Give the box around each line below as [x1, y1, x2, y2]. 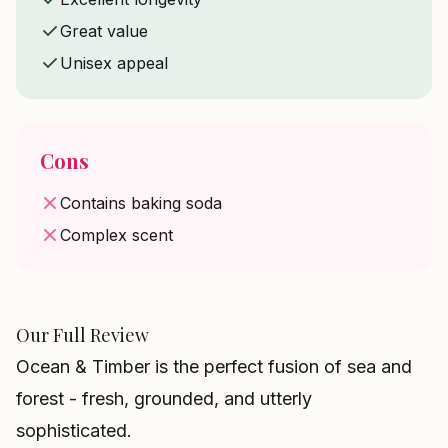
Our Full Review [16, 323, 149, 347]
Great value [60, 21, 148, 41]
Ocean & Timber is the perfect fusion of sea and [16, 356, 412, 377]
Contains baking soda [60, 193, 222, 213]
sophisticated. [16, 420, 132, 441]
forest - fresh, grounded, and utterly [16, 388, 312, 409]
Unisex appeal [60, 53, 168, 73]
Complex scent [60, 225, 173, 245]
